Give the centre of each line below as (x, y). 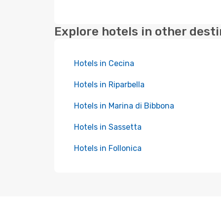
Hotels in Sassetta (108, 127)
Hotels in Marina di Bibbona (124, 106)
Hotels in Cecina (104, 63)
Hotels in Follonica (108, 148)
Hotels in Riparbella (109, 85)
